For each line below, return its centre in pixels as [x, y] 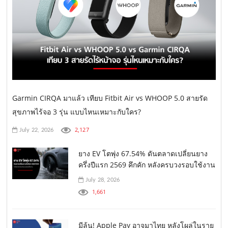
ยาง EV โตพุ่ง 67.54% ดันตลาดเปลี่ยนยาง [143, 154]
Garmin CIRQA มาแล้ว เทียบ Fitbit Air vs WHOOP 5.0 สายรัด [110, 98]
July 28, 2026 [102, 180]
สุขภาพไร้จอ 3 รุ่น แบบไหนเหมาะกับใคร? [77, 112]
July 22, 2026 [36, 130]
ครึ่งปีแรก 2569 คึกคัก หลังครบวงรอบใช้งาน [147, 165]
